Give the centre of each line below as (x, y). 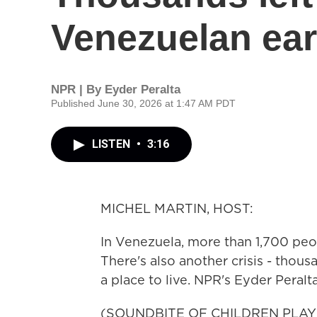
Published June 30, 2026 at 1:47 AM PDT (143, 103)
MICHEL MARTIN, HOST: (177, 208)
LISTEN (113, 144)
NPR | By (78, 90)
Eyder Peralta (143, 90)
